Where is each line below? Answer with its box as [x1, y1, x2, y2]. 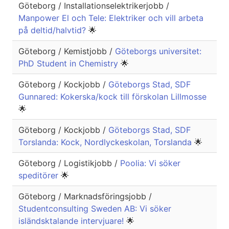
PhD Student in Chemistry [18, 58, 121, 69]
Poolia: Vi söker [120, 158, 180, 169]
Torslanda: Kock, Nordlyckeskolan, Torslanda [18, 137, 194, 148]
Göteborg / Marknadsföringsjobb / [18, 191, 152, 202]
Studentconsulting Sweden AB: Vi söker [18, 203, 171, 214]
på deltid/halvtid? [18, 25, 88, 36]
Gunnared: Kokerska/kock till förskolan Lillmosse [18, 91, 207, 102]
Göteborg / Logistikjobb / [18, 158, 120, 169]
